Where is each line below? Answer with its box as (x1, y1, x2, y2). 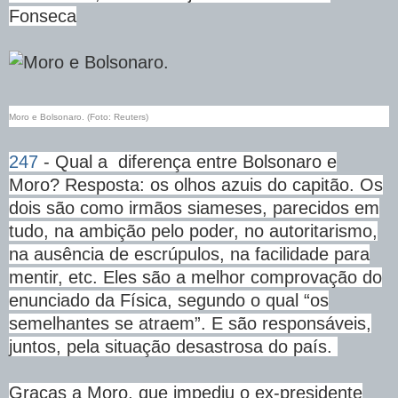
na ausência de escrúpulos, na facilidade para (9, 243, 370, 264)
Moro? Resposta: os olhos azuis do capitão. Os (9, 174, 383, 195)
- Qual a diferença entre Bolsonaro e (38, 151, 337, 171)
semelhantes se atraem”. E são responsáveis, (9, 313, 371, 333)
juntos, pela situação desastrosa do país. (9, 336, 338, 356)
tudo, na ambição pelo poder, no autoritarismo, (9, 220, 378, 241)
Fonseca (9, 5, 76, 26)
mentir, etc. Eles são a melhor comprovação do (9, 267, 382, 287)
